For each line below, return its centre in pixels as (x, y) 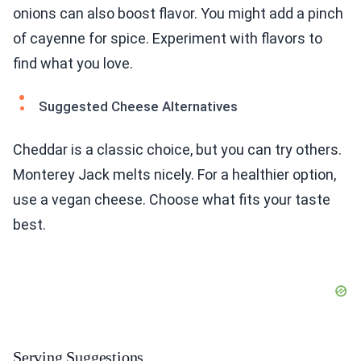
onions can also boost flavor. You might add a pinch (178, 14)
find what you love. (73, 64)
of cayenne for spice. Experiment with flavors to (168, 39)
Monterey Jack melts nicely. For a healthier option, (174, 175)
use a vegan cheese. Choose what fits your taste (172, 200)
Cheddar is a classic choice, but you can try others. (177, 150)
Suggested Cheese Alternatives (138, 107)
